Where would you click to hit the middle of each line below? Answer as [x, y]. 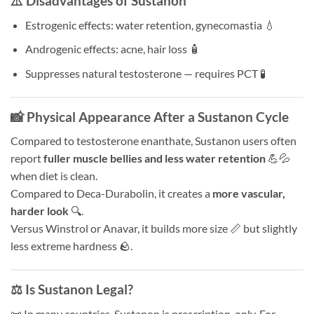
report [27, 158]
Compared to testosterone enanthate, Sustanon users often [153, 141]
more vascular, [249, 193]
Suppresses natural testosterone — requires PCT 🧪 [145, 73]
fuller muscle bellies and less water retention [155, 158]
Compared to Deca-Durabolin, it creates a [111, 193]
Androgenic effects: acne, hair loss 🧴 [112, 49]
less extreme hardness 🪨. [71, 246]
